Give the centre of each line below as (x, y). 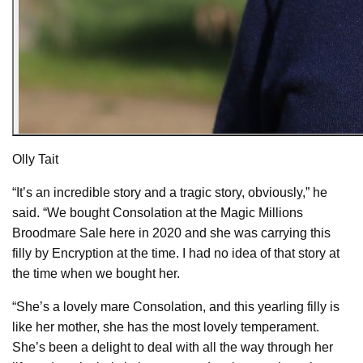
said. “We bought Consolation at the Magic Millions (158, 212)
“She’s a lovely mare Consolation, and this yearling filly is (176, 306)
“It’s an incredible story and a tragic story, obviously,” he (170, 192)
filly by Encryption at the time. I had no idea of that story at (176, 253)
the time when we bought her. (96, 273)
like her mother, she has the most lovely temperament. (166, 327)
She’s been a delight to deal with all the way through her (173, 347)
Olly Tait (35, 159)
